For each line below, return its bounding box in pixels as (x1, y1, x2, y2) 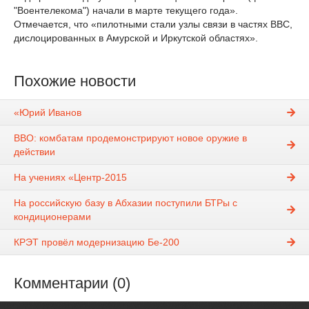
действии (14, 146, 55, 158)
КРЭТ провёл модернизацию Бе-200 (14, 237, 179, 248)
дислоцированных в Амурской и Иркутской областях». (14, 32, 258, 43)
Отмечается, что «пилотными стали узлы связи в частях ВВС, (14, 19, 292, 30)
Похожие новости (14, 72, 136, 90)
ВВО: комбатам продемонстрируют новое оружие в (14, 132, 247, 144)
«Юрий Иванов (14, 107, 81, 119)
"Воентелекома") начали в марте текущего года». (14, 5, 238, 16)
